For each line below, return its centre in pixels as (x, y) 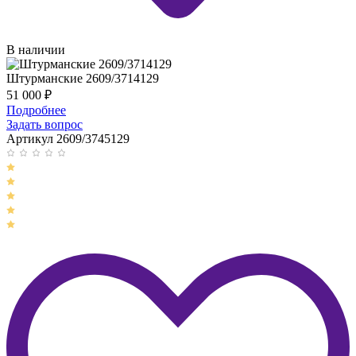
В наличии (36, 50)
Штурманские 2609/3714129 (83, 79)
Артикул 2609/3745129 (68, 139)
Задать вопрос (44, 125)
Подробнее (36, 110)
